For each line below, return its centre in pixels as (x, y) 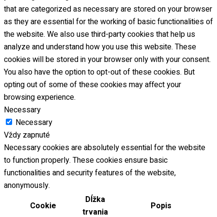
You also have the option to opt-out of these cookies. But (99, 72)
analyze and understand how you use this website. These (100, 47)
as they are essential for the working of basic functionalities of (108, 22)
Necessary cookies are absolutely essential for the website (105, 148)
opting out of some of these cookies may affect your (93, 85)
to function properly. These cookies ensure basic (86, 161)
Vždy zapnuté (27, 135)
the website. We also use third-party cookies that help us (100, 35)
